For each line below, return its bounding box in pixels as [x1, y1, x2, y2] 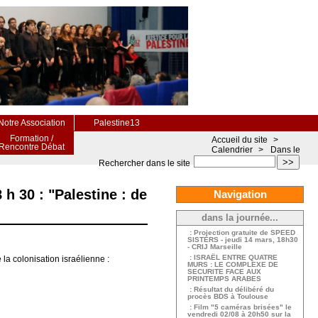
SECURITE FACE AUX [187, 268, 261, 275]
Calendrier [212, 145, 253, 155]
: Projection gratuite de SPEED [187, 229, 295, 236]
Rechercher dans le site [99, 158, 190, 168]
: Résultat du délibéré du [187, 285, 274, 293]
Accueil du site [212, 135, 268, 145]
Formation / [10, 133, 53, 143]
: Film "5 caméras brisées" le [187, 303, 292, 311]
